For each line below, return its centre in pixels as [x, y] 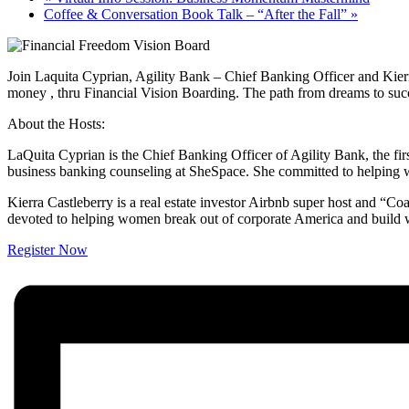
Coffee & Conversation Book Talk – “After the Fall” [197, 14]
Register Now [47, 249]
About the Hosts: [56, 123]
